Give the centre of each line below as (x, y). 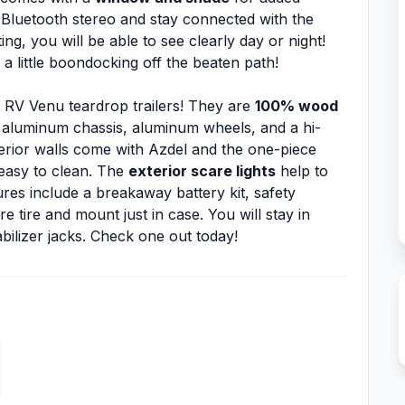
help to (302, 171)
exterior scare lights (202, 171)
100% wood (297, 106)
